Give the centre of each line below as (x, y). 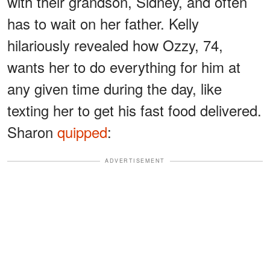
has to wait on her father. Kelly (103, 24)
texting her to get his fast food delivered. (134, 110)
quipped (82, 132)
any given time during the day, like (115, 89)
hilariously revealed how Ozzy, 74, (115, 45)
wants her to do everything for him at (124, 67)
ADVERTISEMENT (135, 161)
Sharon (32, 132)
